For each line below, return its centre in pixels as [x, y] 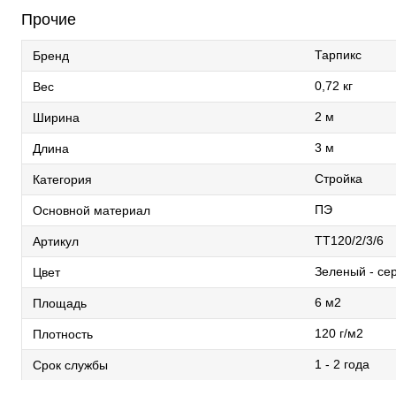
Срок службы [70, 366]
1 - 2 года [342, 365]
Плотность [63, 335]
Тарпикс [338, 55]
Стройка [339, 179]
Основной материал [91, 211]
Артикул [56, 242]
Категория [62, 180]
